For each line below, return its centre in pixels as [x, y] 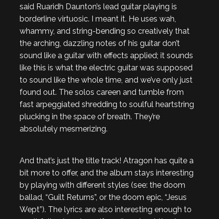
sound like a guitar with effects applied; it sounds [106, 55]
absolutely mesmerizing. [64, 129]
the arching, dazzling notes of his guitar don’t [100, 43]
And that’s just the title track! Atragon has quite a [107, 161]
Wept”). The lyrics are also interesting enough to [106, 209]
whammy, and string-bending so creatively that [105, 31]
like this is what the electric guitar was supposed [106, 68]
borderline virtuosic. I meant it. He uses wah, [98, 19]
